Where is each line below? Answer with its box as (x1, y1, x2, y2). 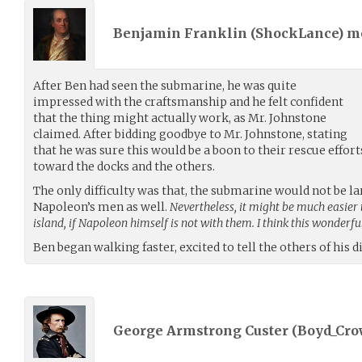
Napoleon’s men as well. (33, 199, 170, 214)
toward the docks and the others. (33, 158, 215, 174)
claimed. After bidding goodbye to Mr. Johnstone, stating (33, 126, 347, 141)
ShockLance (255, 25, 338, 41)
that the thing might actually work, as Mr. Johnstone (33, 110, 326, 125)
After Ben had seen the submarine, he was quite (33, 78, 297, 93)
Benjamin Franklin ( (113, 25, 255, 41)
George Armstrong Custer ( (113, 322, 297, 339)
